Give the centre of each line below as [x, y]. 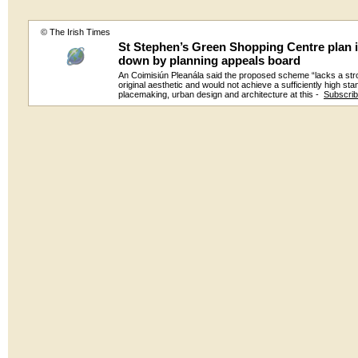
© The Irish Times [75, 32]
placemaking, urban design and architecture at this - [221, 94]
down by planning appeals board [209, 60]
